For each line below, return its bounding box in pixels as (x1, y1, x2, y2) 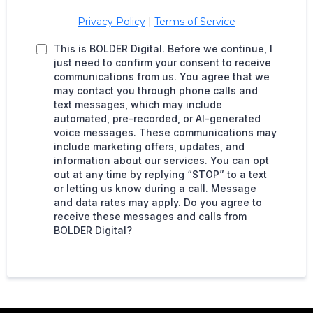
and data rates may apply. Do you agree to (54, 196, 262, 208)
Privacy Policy (78, 15, 145, 28)
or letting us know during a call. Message (54, 182, 256, 194)
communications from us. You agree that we (54, 71, 270, 82)
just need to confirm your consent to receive (54, 57, 271, 68)
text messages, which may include (54, 99, 222, 110)
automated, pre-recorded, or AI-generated (54, 112, 261, 124)
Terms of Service (154, 15, 235, 28)
